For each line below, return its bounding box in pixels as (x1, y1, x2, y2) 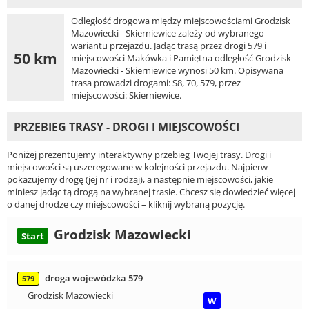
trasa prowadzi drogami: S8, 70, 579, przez (71, 77, 241, 90)
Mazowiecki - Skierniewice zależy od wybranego (71, 27, 264, 40)
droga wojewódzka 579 (45, 272, 143, 285)
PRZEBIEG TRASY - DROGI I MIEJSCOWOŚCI (14, 119, 239, 135)
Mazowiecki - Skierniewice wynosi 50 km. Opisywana (71, 64, 283, 77)
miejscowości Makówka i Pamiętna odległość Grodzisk (71, 52, 291, 65)
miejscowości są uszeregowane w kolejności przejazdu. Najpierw (7, 161, 268, 174)
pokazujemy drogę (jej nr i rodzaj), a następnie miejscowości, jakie (7, 173, 273, 186)
